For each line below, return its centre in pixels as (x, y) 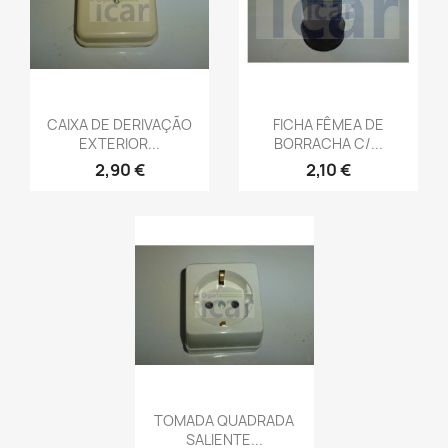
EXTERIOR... (119, 143)
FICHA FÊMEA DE (328, 124)
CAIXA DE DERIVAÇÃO (119, 124)
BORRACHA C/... (328, 143)
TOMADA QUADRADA (224, 421)
